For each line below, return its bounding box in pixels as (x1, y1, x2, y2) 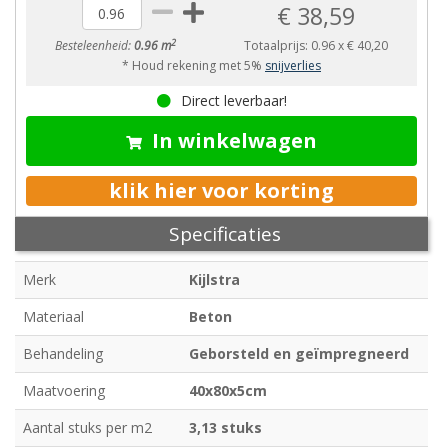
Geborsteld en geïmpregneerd (189, 344, 409, 364)
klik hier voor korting (109, 177, 334, 205)
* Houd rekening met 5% (122, 57, 265, 75)
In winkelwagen (152, 127, 317, 155)
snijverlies (265, 57, 321, 75)
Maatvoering (23, 381, 105, 401)
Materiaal (23, 307, 84, 327)
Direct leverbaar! (180, 91, 287, 111)
